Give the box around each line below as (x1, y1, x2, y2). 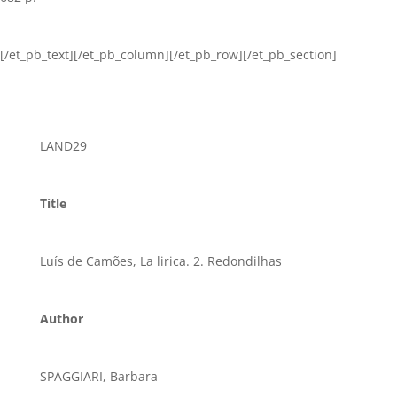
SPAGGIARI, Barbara (39, 368, 158, 385)
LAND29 (39, 137, 87, 154)
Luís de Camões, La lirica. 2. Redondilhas (39, 253, 282, 269)
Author (39, 310, 83, 327)
